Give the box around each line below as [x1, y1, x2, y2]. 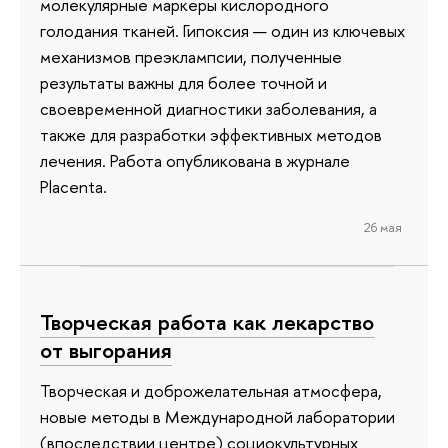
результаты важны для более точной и [40, 71, 327, 95]
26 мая [363, 217, 402, 236]
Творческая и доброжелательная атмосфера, [40, 378, 382, 402]
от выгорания [40, 335, 172, 366]
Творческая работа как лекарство [40, 307, 374, 338]
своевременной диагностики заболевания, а [40, 97, 377, 121]
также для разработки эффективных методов [40, 123, 382, 147]
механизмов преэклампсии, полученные [40, 45, 342, 69]
